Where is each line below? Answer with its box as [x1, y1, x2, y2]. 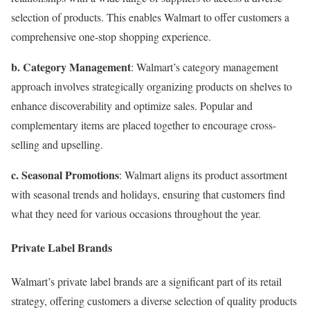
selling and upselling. [11, 136, 103, 152]
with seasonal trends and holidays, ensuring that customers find [11, 186, 285, 201]
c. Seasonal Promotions [11, 166, 119, 183]
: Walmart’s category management [131, 59, 278, 74]
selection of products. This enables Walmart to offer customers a [11, 9, 289, 24]
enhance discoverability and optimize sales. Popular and [11, 98, 253, 113]
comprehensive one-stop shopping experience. [11, 28, 211, 44]
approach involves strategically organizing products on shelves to [11, 78, 292, 93]
